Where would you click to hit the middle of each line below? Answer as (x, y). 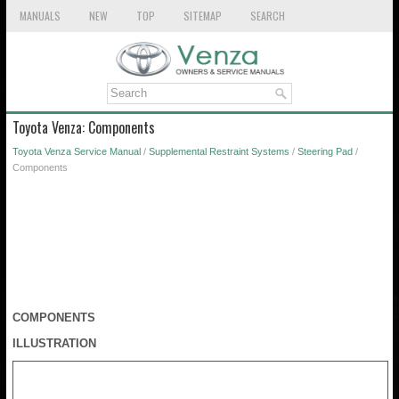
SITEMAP (203, 16)
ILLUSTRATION (54, 343)
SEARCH (268, 16)
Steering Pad (325, 151)
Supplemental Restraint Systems (219, 151)
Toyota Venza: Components (84, 127)
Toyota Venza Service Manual (77, 151)
